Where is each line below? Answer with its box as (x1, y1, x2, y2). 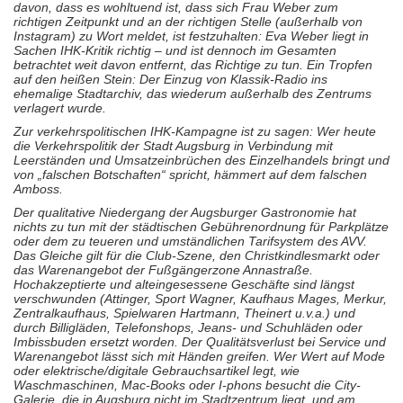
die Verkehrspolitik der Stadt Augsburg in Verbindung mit (13, 139, 333, 153)
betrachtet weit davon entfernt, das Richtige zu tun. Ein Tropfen (13, 58, 372, 72)
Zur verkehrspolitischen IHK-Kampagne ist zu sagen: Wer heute (13, 124, 376, 139)
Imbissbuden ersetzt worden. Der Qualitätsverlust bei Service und (13, 335, 386, 349)
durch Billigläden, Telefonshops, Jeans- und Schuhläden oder (13, 320, 363, 335)
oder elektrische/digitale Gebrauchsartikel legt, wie (13, 363, 300, 378)
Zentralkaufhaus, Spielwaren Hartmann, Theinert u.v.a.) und (13, 306, 355, 320)
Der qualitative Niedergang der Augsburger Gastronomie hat (13, 205, 356, 219)
